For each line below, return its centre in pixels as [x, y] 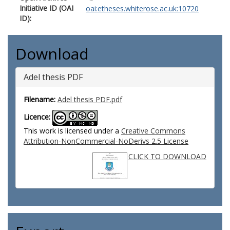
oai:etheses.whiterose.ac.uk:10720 [142, 9]
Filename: [40, 99]
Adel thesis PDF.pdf [90, 99]
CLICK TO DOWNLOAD [167, 156]
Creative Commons [153, 131]
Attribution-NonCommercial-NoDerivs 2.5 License [106, 141]
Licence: [37, 117]
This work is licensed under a [72, 131]
